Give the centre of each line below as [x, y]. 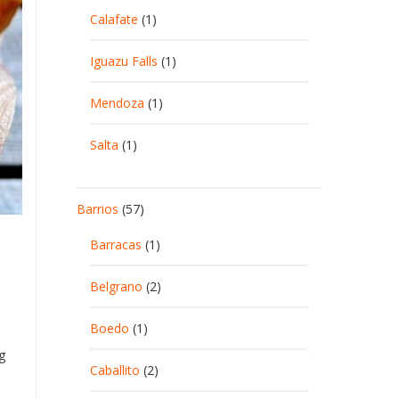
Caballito [115, 370]
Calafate [114, 19]
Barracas [116, 244]
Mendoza [117, 103]
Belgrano [116, 286]
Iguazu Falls [124, 61]
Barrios [98, 209]
